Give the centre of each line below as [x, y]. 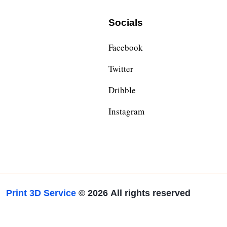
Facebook [126, 48]
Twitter [121, 69]
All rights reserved [150, 193]
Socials [126, 23]
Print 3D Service [42, 193]
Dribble [122, 90]
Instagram [126, 111]
